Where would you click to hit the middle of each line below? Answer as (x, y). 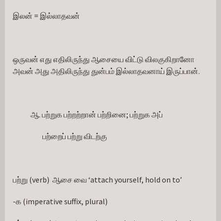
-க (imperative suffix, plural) (60, 201)
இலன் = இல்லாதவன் (46, 16)
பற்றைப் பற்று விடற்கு (60, 136)
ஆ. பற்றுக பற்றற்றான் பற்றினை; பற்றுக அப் (88, 114)
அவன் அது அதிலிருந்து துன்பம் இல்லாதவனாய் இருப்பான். (106, 71)
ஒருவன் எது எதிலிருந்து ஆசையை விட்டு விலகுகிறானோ (104, 59)
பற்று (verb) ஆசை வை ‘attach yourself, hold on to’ (97, 180)
